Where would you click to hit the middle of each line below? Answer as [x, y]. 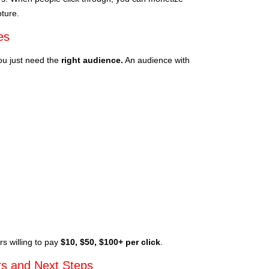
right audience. [92, 60]
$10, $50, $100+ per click [110, 242]
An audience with [156, 60]
